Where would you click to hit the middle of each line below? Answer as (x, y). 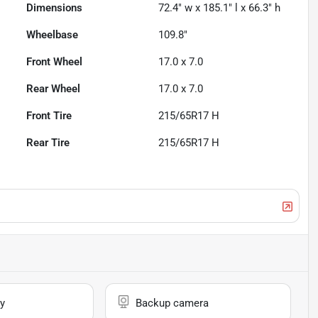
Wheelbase (53, 35)
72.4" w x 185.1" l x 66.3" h (220, 8)
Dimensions (55, 8)
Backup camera (172, 303)
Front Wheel (55, 62)
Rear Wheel (54, 89)
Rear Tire (48, 143)
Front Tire (49, 116)
